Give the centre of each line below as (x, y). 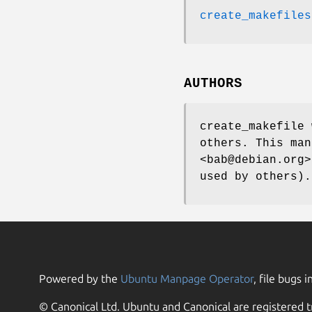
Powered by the (80, 279)
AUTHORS (213, 83)
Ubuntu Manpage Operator (187, 279)
